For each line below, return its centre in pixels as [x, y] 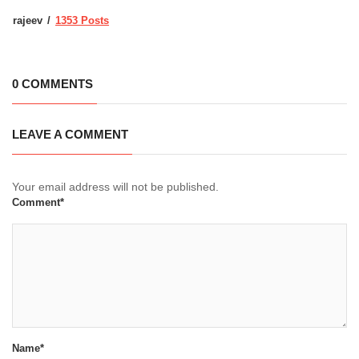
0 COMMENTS [52, 83]
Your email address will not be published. [115, 186]
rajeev [28, 20]
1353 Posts [82, 20]
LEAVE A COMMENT [70, 134]
